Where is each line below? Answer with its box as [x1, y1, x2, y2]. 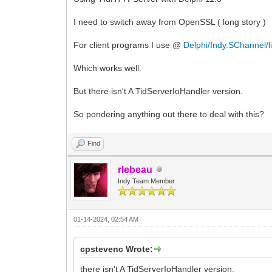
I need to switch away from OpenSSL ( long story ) [73, 16, 267, 27]
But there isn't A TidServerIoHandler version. [73, 86, 243, 96]
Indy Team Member [118, 177, 175, 185]
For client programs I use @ [73, 39, 184, 50]
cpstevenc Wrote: [80, 243, 154, 254]
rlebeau [118, 164, 153, 175]
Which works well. [73, 63, 142, 73]
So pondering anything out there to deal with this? [73, 109, 265, 119]
